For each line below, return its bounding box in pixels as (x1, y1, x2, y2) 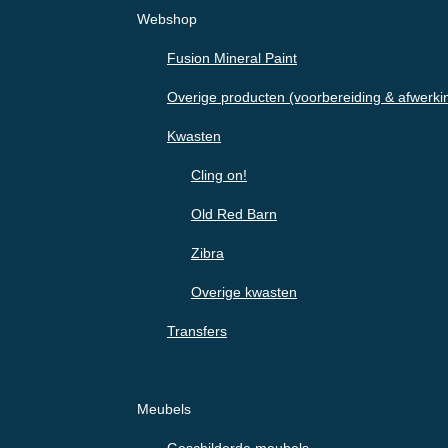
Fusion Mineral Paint (167, 50, 297, 67)
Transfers (167, 323, 227, 340)
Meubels (137, 401, 191, 418)
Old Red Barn (191, 206, 277, 223)
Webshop (137, 11, 197, 28)
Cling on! (191, 167, 247, 184)
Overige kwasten (191, 284, 297, 301)
